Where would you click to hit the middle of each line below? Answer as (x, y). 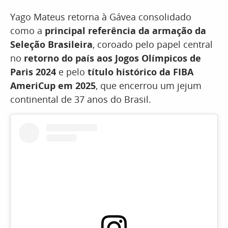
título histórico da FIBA (140, 72)
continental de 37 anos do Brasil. (81, 99)
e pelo (72, 72)
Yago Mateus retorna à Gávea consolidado (101, 17)
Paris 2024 (33, 72)
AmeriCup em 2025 (53, 86)
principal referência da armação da (125, 31)
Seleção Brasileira (51, 45)
